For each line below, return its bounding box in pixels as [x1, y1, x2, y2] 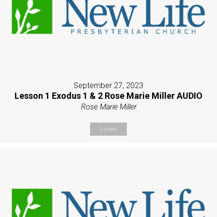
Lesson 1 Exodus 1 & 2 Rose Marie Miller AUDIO [15, 91, 202, 101]
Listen [100, 125, 117, 133]
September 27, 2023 [74, 81, 143, 91]
